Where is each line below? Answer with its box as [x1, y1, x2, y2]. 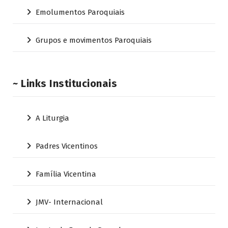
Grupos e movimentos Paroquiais [36, 35, 152, 45]
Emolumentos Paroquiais [36, 7, 125, 17]
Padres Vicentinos [36, 141, 98, 151]
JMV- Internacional [36, 197, 103, 207]
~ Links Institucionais [13, 77, 117, 90]
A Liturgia [36, 113, 69, 123]
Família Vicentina [36, 169, 96, 179]
